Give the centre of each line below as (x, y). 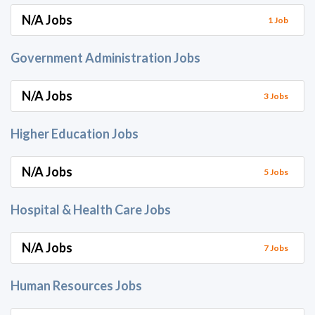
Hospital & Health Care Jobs (91, 210)
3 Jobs (276, 96)
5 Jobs (276, 172)
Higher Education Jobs (75, 134)
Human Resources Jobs (76, 285)
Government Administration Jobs (105, 58)
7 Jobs (276, 247)
